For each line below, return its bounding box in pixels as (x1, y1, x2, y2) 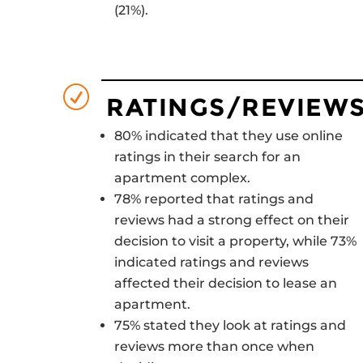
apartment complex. (113, 169, 250, 186)
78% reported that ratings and (113, 190, 314, 207)
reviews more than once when (113, 338, 314, 354)
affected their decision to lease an (113, 275, 337, 291)
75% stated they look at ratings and (113, 317, 346, 333)
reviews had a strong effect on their (113, 211, 349, 228)
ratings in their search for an (113, 148, 301, 164)
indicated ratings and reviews (113, 254, 309, 270)
